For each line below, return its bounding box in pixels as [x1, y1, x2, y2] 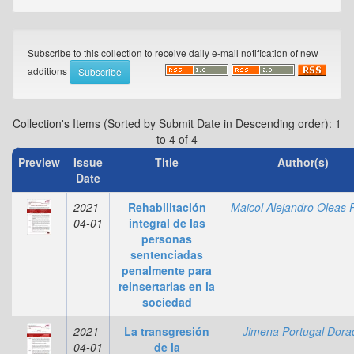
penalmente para [122, 262, 212, 278]
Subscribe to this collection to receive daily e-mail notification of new [28, 45, 318, 59]
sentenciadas [130, 246, 203, 262]
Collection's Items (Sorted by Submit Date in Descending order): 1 [13, 115, 341, 131]
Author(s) [277, 153, 329, 170]
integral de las [128, 214, 205, 231]
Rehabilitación [127, 198, 206, 215]
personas [141, 230, 192, 247]
